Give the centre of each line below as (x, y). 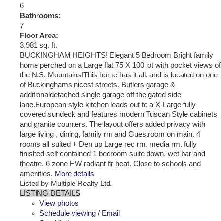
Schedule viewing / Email (80, 213)
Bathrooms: (40, 16)
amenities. (36, 173)
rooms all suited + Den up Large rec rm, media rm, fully (108, 144)
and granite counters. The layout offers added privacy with (112, 124)
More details (74, 173)
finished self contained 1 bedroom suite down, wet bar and (112, 154)
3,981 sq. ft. (38, 45)
